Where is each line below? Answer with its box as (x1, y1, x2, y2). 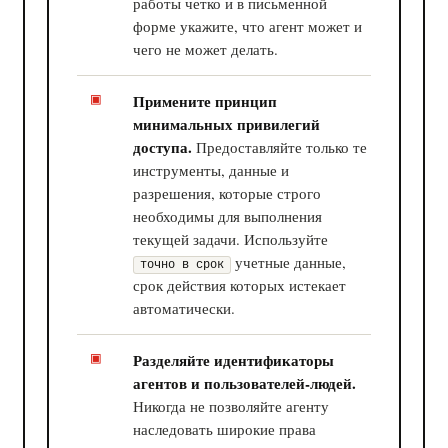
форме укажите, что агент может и (133, 15, 363, 36)
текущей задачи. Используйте (133, 228, 329, 249)
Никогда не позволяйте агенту (133, 395, 330, 416)
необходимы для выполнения (133, 205, 323, 226)
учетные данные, (231, 251, 347, 272)
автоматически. (133, 297, 236, 318)
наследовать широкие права (133, 418, 317, 439)
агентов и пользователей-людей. (133, 371, 357, 394)
